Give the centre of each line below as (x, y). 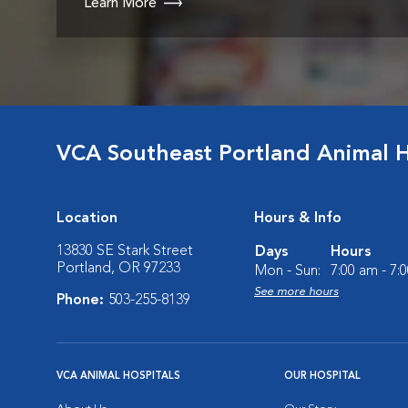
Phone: (82, 301)
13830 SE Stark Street (125, 251)
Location (87, 219)
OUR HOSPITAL (322, 377)
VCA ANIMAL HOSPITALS (118, 377)
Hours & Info (298, 219)
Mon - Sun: (288, 271)
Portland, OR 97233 (118, 269)
